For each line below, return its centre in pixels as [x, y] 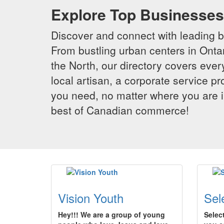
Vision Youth [91, 198]
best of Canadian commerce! [120, 110]
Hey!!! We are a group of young [111, 214]
